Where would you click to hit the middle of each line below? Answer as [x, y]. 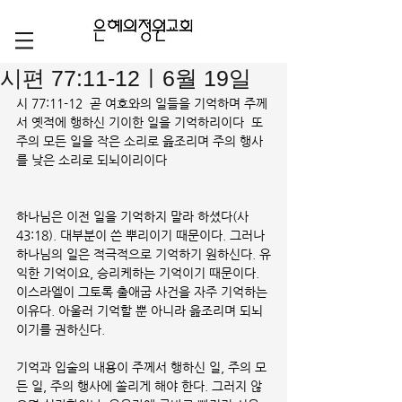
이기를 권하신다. [62, 329]
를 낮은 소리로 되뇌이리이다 [92, 160]
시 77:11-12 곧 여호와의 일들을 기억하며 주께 [142, 103]
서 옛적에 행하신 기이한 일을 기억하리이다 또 [141, 122]
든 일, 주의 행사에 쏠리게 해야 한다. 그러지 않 [139, 386]
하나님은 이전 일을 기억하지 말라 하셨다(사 [134, 216]
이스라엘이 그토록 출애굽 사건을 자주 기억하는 [144, 292]
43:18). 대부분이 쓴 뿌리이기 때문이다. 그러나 [142, 235]
